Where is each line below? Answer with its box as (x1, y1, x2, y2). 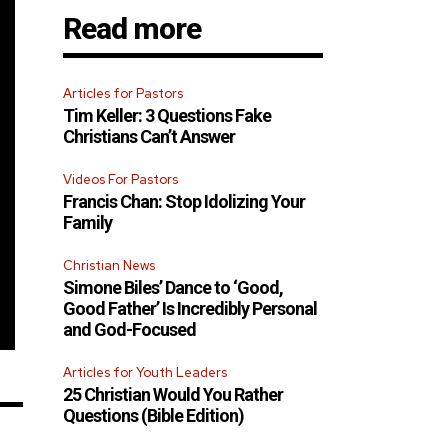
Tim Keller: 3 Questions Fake (63, 105, 272, 127)
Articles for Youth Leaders (63, 364, 228, 382)
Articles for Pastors (63, 85, 184, 103)
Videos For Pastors (63, 171, 179, 189)
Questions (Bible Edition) (63, 405, 245, 427)
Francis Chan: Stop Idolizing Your (63, 191, 306, 213)
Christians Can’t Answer (63, 126, 236, 148)
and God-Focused (63, 319, 197, 341)
